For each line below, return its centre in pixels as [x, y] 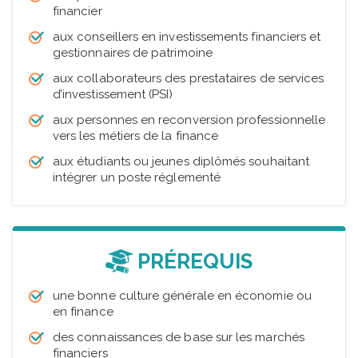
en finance [83, 311]
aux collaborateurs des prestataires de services [189, 78]
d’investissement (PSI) [113, 94]
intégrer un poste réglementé [137, 177]
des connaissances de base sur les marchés [179, 337]
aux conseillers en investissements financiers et [187, 36]
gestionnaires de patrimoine [133, 52]
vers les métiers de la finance [136, 135]
